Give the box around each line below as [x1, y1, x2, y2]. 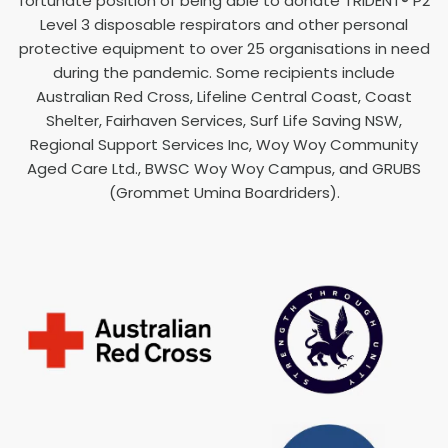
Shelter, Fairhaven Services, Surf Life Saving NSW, [46, 110, 402, 132]
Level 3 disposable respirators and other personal [40, 14, 408, 36]
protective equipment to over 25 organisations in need [18, 38, 430, 60]
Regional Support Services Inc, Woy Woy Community [30, 134, 418, 156]
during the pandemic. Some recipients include [53, 62, 395, 84]
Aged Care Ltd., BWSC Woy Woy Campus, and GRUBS [27, 158, 421, 180]
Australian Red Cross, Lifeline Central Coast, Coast [36, 86, 412, 108]
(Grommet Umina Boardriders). [108, 182, 340, 204]
